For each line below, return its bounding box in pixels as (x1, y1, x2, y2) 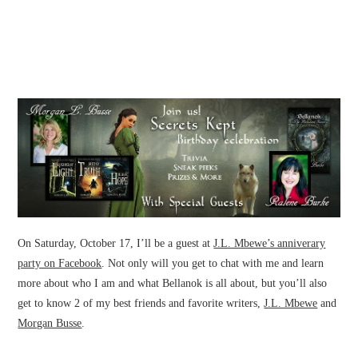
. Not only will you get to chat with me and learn (101, 257, 324, 270)
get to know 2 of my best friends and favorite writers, (18, 297, 265, 310)
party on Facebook (18, 257, 102, 270)
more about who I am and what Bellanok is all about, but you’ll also (18, 277, 328, 290)
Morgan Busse (18, 317, 82, 330)
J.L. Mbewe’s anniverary (213, 237, 326, 250)
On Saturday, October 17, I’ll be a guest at (18, 237, 214, 250)
